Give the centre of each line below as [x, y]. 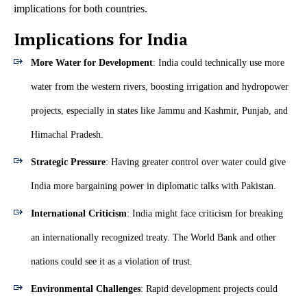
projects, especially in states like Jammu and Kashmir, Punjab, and [159, 111]
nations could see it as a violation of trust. [112, 262]
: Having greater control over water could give [196, 162]
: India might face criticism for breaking [205, 214]
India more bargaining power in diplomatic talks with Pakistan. [153, 186]
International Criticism [79, 214]
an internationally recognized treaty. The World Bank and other [153, 238]
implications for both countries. [81, 9]
